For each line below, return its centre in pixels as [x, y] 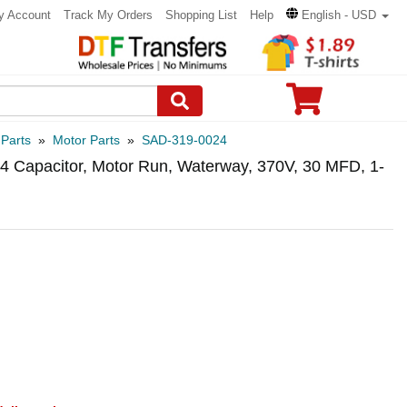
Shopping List [201, 15]
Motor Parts [86, 140]
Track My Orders [108, 15]
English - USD [339, 15]
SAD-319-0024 [184, 140]
